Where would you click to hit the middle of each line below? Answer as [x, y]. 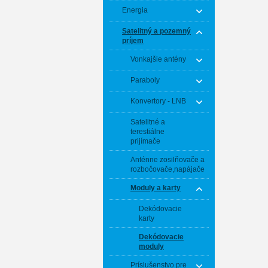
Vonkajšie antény [158, 59]
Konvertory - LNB [158, 101]
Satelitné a [148, 122]
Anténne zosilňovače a [167, 160]
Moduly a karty [156, 188]
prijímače [145, 141]
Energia [135, 10]
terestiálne [147, 132]
